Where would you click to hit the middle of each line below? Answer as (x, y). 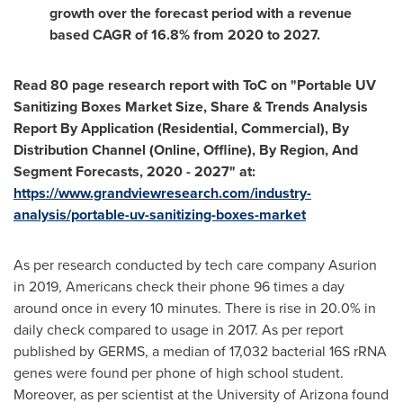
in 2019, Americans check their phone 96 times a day (179, 287)
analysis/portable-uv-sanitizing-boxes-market (160, 215)
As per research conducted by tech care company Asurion (195, 265)
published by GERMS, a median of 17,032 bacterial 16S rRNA (200, 351)
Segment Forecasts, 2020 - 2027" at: (134, 171)
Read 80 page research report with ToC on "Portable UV (195, 85)
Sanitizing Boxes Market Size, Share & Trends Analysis (191, 107)
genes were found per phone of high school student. (179, 373)
